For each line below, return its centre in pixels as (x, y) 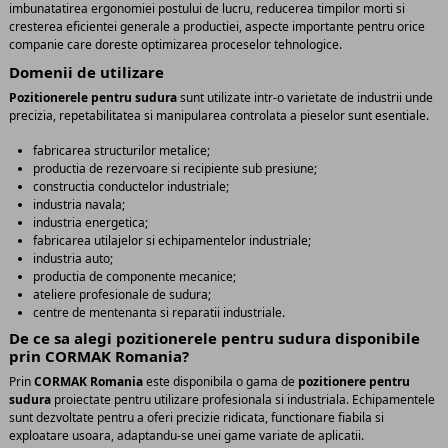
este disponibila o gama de (220, 382)
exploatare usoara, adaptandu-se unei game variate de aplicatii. (186, 436)
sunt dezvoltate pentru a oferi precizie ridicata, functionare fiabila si (196, 418)
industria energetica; (90, 223)
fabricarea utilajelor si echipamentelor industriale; (172, 241)
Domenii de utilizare (86, 72)
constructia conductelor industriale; (131, 187)
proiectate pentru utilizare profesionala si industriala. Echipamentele (243, 400)
